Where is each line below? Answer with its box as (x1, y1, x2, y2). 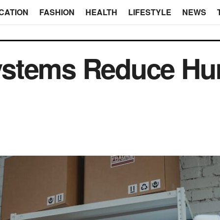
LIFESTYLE (128, 6, 171, 18)
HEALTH (85, 6, 117, 18)
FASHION (39, 6, 75, 18)
